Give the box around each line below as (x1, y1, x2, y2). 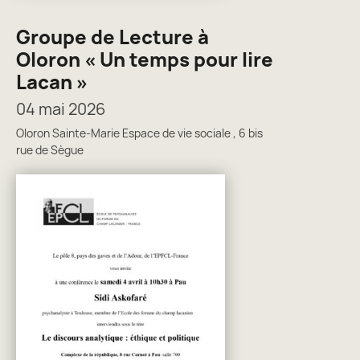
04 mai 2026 (16, 98, 105, 121)
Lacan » (16, 68, 88, 96)
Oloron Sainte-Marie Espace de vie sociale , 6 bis (16, 125, 263, 141)
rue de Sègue (16, 142, 84, 158)
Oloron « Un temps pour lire (16, 46, 273, 73)
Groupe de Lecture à (16, 23, 209, 51)
